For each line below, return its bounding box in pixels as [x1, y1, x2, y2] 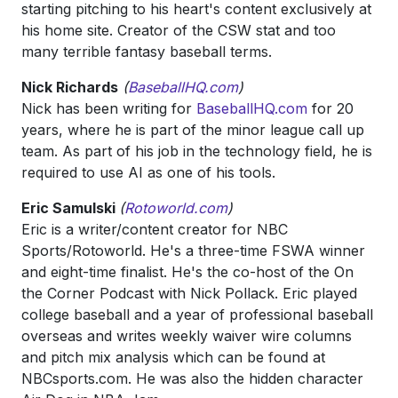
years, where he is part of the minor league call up [21, 121, 364, 139]
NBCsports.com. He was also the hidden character [21, 370, 363, 387]
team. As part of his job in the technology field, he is [21, 142, 372, 160]
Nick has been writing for [21, 99, 196, 117]
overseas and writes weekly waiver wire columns [21, 327, 352, 345]
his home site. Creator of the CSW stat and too [21, 21, 336, 39]
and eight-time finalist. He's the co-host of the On [21, 263, 354, 281]
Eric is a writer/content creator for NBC [21, 220, 288, 238]
